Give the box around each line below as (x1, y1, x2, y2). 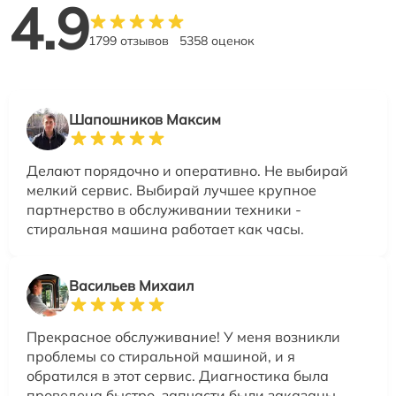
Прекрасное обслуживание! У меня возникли (27, 327, 340, 346)
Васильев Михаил (69, 276, 194, 294)
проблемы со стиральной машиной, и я (27, 346, 295, 365)
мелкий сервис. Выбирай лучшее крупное (27, 180, 316, 199)
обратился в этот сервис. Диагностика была (27, 366, 329, 385)
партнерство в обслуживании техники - (27, 200, 301, 218)
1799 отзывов (88, 32, 169, 49)
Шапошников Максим (69, 110, 221, 128)
